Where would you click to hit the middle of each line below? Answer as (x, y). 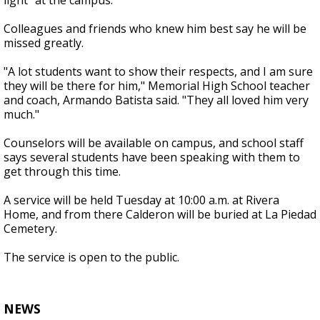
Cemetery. (32, 229)
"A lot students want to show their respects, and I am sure (158, 72)
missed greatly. (45, 43)
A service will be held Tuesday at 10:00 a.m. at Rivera (141, 200)
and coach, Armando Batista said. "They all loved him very (156, 100)
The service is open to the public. (93, 257)
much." (21, 115)
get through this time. (62, 172)
